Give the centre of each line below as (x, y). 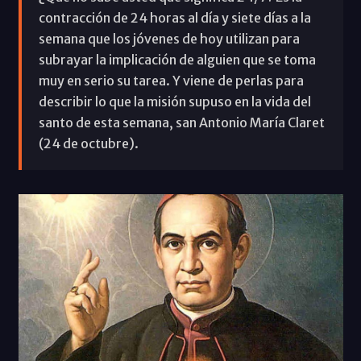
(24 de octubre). (88, 143)
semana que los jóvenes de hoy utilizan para (169, 38)
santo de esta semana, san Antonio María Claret (181, 122)
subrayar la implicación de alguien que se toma (177, 59)
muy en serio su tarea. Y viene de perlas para (171, 80)
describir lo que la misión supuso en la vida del (174, 101)
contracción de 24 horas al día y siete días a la (174, 17)
